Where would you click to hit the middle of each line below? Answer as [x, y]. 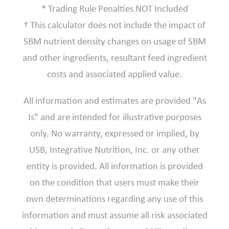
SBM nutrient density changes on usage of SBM [114, 41]
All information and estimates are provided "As [114, 101]
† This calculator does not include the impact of [114, 25]
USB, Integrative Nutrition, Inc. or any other [114, 150]
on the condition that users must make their [114, 182]
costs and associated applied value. [114, 74]
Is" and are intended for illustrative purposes [114, 117]
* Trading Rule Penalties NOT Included [114, 9]
